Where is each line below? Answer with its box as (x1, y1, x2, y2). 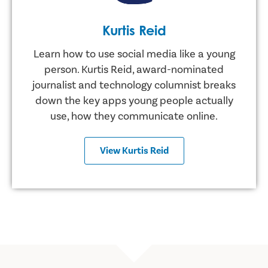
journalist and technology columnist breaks (32, 78, 236, 92)
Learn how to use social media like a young (33, 47, 235, 61)
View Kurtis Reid (99, 144, 169, 157)
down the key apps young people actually (35, 93, 233, 108)
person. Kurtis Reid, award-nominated (44, 62, 224, 77)
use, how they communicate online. (50, 109, 218, 123)
